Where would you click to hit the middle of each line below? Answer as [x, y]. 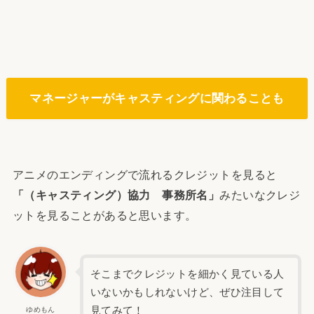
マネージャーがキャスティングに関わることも [157, 98]
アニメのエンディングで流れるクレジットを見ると [145, 174]
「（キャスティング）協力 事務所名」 [116, 194]
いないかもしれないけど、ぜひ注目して [187, 293]
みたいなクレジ [260, 194]
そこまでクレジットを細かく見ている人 [187, 274]
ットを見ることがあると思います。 [104, 215]
